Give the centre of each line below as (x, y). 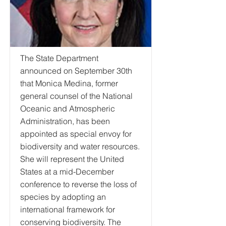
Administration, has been (65, 121)
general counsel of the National (76, 96)
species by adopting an (63, 197)
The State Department (59, 58)
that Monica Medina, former (69, 83)
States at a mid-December (67, 172)
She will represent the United (72, 159)
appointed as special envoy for (76, 134)
